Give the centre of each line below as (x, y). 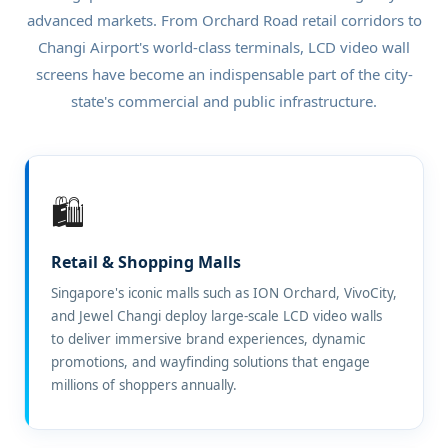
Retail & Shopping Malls (146, 262)
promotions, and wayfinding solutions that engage (210, 362)
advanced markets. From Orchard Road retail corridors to (224, 20)
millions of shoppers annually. (144, 385)
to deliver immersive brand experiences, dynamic (208, 339)
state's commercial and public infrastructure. (224, 101)
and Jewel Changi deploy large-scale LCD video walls (216, 316)
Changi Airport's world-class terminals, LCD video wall (224, 47)
